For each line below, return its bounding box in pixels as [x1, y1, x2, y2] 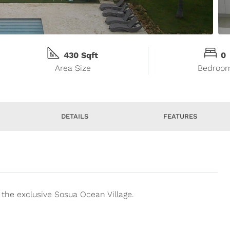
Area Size [54, 63, 91, 73]
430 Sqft [64, 50, 99, 61]
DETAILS [61, 112, 88, 121]
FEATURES [163, 112, 198, 121]
